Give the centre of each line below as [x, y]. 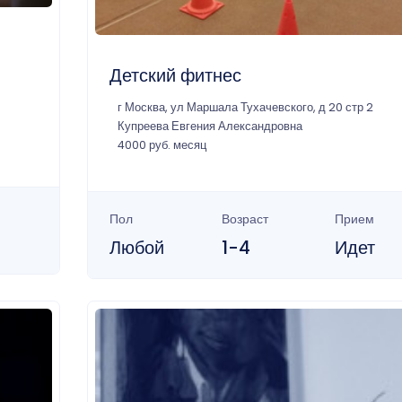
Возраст [245, 218]
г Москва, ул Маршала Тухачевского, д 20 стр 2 [245, 107]
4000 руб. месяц [162, 144]
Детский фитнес [175, 75]
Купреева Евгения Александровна [210, 126]
